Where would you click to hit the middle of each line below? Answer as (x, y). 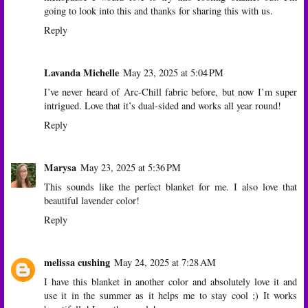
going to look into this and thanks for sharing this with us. (158, 11)
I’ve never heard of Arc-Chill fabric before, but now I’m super (170, 92)
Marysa (60, 168)
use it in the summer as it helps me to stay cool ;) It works (170, 296)
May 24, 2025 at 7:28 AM (165, 263)
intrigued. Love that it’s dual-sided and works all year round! (163, 106)
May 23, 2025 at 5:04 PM (173, 73)
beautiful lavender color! (92, 201)
